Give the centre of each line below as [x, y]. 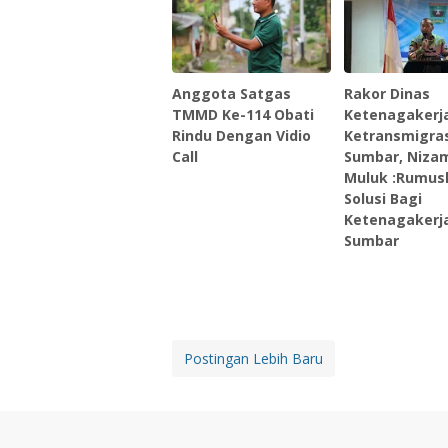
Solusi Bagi [383, 199]
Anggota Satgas [231, 94]
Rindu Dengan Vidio [241, 136]
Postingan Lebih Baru [253, 359]
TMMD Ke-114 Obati [243, 115]
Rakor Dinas [387, 94]
